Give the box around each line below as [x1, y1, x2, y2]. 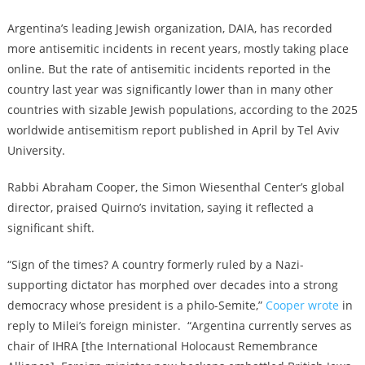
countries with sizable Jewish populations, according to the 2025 [7, 101, 358, 117]
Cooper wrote [265, 297, 339, 313]
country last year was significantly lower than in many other [7, 81, 333, 97]
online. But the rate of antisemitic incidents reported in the [7, 60, 331, 77]
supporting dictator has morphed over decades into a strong [7, 276, 338, 292]
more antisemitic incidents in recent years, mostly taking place [7, 40, 349, 56]
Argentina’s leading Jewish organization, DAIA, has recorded [7, 20, 332, 36]
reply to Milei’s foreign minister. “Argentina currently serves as [7, 317, 352, 333]
